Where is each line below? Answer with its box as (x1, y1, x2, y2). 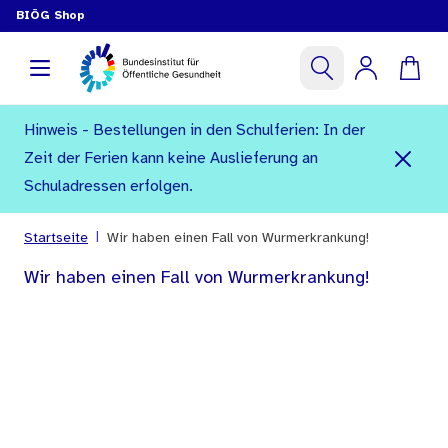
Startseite (24, 231, 88, 246)
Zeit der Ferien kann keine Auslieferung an (24, 150, 318, 167)
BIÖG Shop (16, 9, 85, 22)
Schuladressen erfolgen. (24, 178, 193, 195)
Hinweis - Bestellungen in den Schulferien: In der (24, 122, 365, 139)
